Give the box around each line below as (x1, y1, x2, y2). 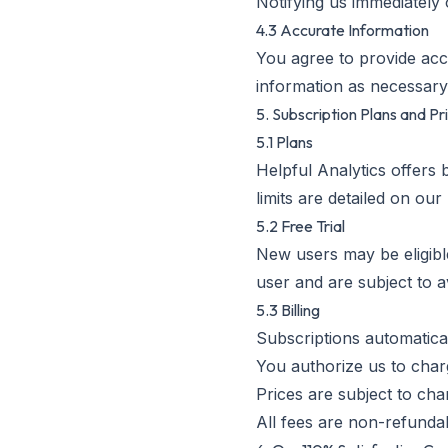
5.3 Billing (256, 300, 320, 320)
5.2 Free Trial (256, 216, 345, 236)
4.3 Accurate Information (256, 20, 429, 40)
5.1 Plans (256, 132, 313, 152)
